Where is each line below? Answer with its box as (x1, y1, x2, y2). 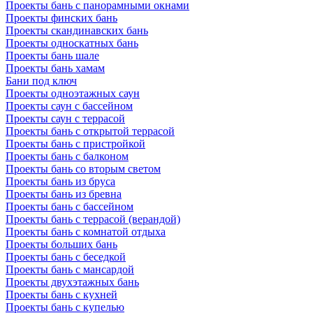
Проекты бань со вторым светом (6, 162, 161, 175)
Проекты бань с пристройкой (6, 137, 145, 150)
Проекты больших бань (6, 238, 117, 250)
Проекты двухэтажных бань (6, 275, 139, 288)
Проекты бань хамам (6, 61, 105, 74)
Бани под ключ (6, 74, 77, 87)
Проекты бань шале (6, 49, 99, 61)
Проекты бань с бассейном (6, 200, 133, 212)
